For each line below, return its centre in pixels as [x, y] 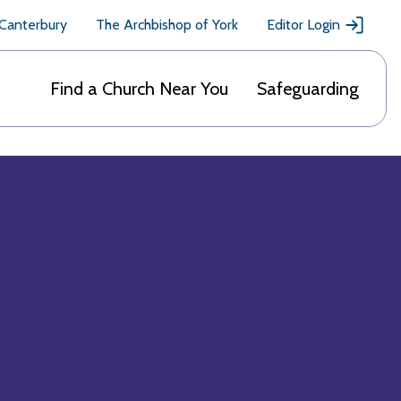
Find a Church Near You [139, 89]
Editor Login [303, 25]
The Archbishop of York [167, 25]
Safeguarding [308, 89]
